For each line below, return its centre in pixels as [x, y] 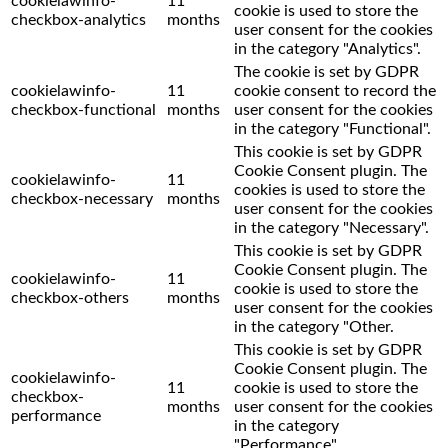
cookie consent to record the [335, 91]
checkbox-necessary [82, 199]
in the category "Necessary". [331, 228]
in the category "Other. [314, 327]
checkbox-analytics [78, 20]
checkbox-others [70, 298]
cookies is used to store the [329, 190]
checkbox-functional [83, 110]
